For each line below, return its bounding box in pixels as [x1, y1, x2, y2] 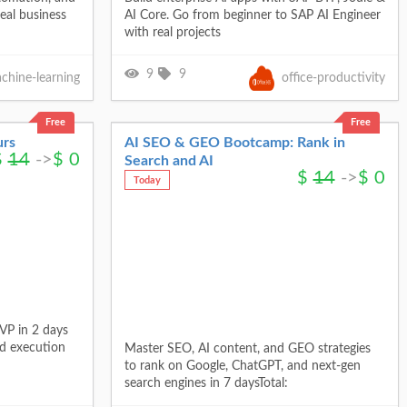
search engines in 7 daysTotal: [124, 377, 288, 391]
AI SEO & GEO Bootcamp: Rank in [124, 134, 345, 150]
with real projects [124, 26, 221, 40]
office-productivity [281, 71, 385, 84]
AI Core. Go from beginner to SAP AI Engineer [124, 9, 381, 23]
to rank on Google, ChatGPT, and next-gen [124, 360, 361, 373]
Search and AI [124, 153, 213, 168]
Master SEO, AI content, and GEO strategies [124, 342, 371, 356]
